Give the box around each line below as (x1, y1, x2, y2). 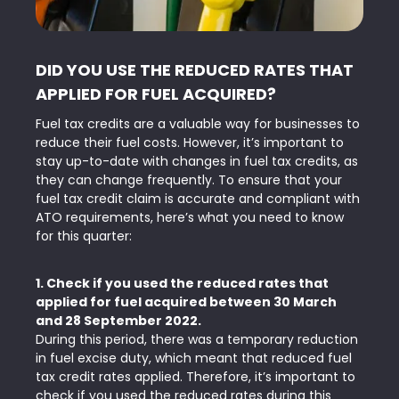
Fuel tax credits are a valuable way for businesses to (36, 115, 360, 133)
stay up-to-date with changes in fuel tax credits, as (36, 152, 358, 170)
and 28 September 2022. (36, 312, 201, 330)
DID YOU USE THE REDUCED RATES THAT (36, 59, 354, 81)
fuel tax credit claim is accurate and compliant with (36, 190, 360, 208)
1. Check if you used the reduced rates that (36, 274, 329, 292)
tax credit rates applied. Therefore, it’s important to (36, 368, 355, 386)
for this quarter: (36, 227, 132, 245)
